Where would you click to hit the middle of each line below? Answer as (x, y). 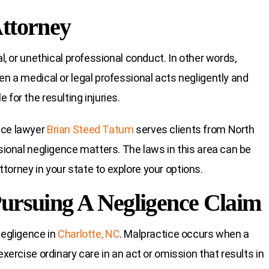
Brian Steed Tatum (90, 130)
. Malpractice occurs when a (184, 234)
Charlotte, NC (89, 234)
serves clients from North (194, 130)
